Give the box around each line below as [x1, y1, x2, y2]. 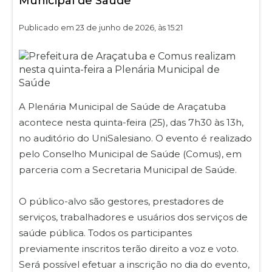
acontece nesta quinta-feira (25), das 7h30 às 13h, [19, 116, 243, 128]
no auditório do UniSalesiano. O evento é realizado [19, 132, 252, 144]
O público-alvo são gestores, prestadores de [19, 195, 224, 207]
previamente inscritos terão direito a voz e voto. [19, 242, 239, 254]
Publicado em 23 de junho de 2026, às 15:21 [19, 22, 183, 32]
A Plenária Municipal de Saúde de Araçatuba [19, 100, 226, 112]
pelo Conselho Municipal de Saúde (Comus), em [19, 148, 242, 160]
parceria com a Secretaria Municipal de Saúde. [19, 163, 237, 175]
